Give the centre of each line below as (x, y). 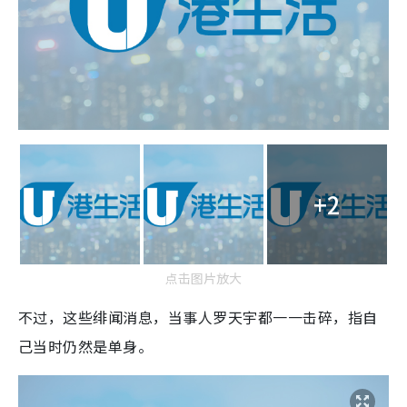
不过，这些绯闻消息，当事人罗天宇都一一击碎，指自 (198, 317)
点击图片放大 (203, 278)
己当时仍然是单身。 (86, 346)
